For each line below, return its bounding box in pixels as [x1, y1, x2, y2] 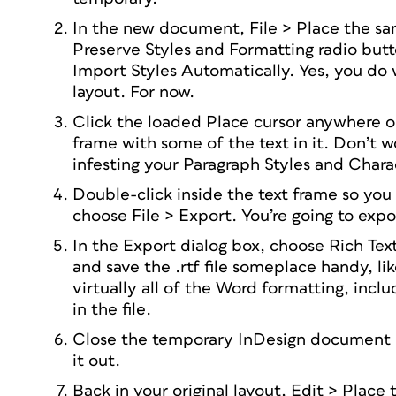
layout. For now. [72, 84, 194, 101]
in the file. [72, 301, 151, 318]
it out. [72, 353, 120, 369]
